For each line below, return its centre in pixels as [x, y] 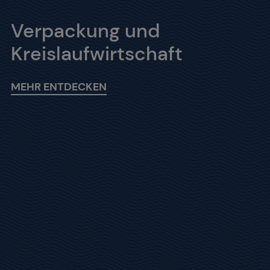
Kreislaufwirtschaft [99, 53]
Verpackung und [85, 30]
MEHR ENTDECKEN [58, 86]
